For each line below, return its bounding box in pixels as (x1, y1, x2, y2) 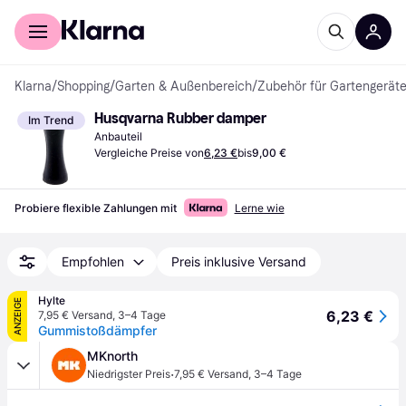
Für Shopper (14, 5, 84, 20)
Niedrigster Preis (87, 367, 170, 381)
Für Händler (84, 5, 151, 20)
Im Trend (28, 113, 74, 127)
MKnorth (87, 348, 138, 363)
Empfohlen (62, 254, 124, 269)
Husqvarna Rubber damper (94, 110, 266, 127)
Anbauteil (94, 130, 142, 143)
